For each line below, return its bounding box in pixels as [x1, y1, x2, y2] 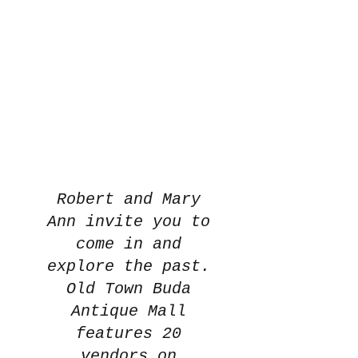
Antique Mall [71, 302, 186, 320]
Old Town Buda [66, 280, 191, 298]
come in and [76, 235, 181, 253]
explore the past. [47, 257, 210, 276]
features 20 [76, 324, 181, 343]
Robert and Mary [57, 190, 201, 209]
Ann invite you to [47, 213, 210, 231]
